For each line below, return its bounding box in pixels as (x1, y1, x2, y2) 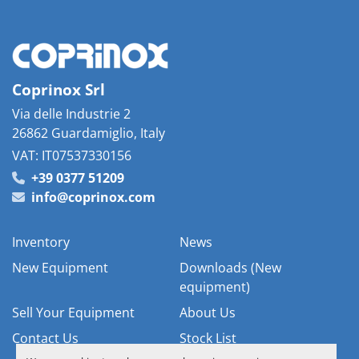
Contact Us (12, 329, 79, 347)
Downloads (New (179, 259, 281, 276)
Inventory (12, 233, 70, 251)
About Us (179, 304, 236, 321)
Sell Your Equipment (12, 304, 135, 321)
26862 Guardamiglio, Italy (12, 124, 165, 142)
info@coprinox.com (31, 188, 155, 206)
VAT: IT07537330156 (12, 147, 131, 164)
